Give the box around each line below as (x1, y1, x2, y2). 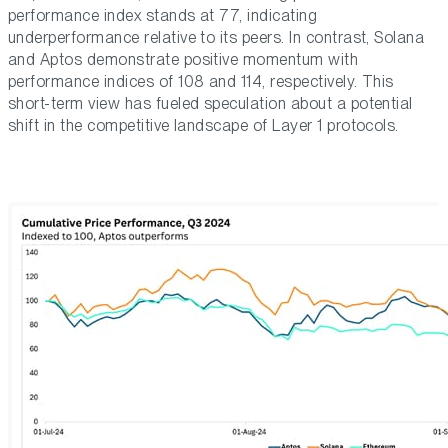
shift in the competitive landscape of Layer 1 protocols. (8, 116, 399, 136)
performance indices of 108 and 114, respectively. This (8, 72, 394, 92)
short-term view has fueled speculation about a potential (8, 94, 413, 114)
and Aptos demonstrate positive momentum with (8, 50, 359, 70)
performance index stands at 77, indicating (8, 6, 318, 26)
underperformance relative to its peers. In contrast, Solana (8, 28, 425, 48)
